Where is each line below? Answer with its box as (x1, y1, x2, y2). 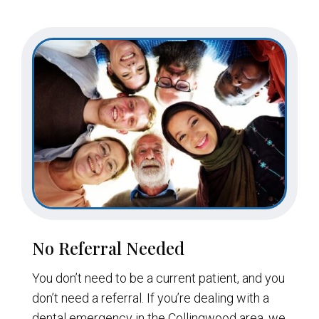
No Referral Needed (31, 236, 184, 259)
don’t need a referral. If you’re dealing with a (31, 290, 269, 305)
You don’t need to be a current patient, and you (31, 270, 285, 286)
